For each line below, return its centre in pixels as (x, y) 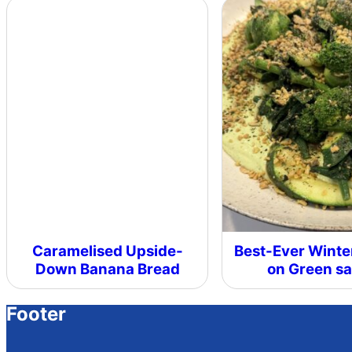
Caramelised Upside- (107, 251)
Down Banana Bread (107, 269)
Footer (36, 313)
